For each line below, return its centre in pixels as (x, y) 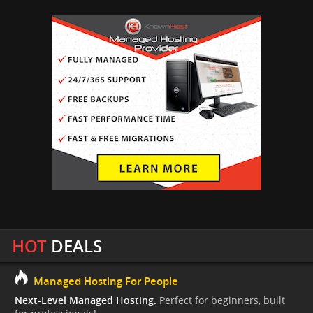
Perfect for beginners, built (221, 300)
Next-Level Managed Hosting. (86, 300)
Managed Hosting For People (105, 281)
